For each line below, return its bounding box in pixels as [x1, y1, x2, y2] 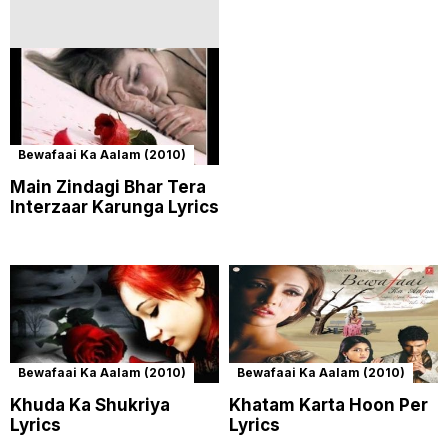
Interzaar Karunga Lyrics [10, 197, 219, 218]
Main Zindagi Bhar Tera [10, 177, 206, 198]
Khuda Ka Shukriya [10, 395, 170, 416]
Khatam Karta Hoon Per [229, 395, 428, 416]
